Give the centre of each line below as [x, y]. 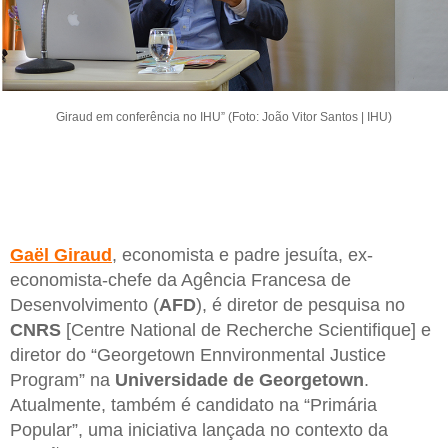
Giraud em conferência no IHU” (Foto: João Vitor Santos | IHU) [224, 117]
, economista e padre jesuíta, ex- [242, 255]
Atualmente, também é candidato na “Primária [193, 405]
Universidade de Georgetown [239, 380]
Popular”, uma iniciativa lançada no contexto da [199, 430]
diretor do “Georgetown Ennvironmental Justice [198, 355]
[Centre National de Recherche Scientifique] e [246, 330]
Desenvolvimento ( [84, 305]
